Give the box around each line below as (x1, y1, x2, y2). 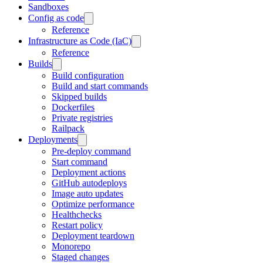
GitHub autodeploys (52, 178, 127, 188)
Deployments (28, 134, 77, 144)
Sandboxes (28, 2, 69, 12)
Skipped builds (52, 92, 107, 102)
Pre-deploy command (52, 146, 131, 156)
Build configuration (52, 70, 124, 80)
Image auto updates (52, 188, 123, 198)
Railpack (52, 123, 85, 133)
